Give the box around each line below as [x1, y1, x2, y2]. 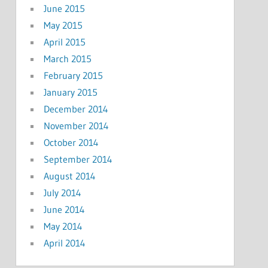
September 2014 [43, 153, 112, 165]
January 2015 [43, 86, 98, 98]
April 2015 [43, 35, 86, 48]
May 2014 [43, 220, 83, 232]
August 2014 [43, 169, 96, 182]
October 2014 [43, 136, 99, 148]
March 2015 [43, 52, 92, 65]
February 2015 [43, 69, 103, 81]
